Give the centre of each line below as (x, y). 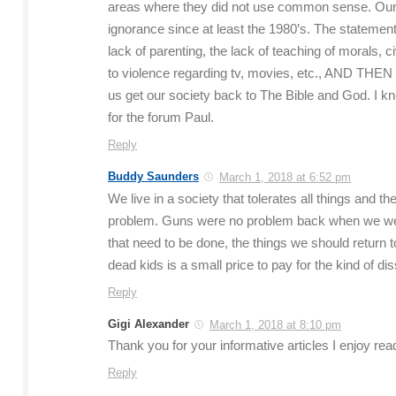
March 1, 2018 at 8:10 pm (275, 324)
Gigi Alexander (148, 324)
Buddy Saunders (153, 176)
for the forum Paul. (161, 117)
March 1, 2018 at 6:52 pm (285, 177)
